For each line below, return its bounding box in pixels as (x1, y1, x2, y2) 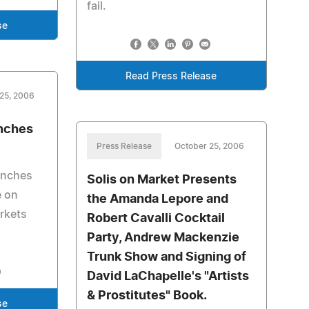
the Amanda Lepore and (86, 193, 228, 206)
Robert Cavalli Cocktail (86, 212, 225, 225)
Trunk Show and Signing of (86, 251, 246, 263)
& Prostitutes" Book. (86, 290, 207, 302)
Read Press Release (126, 72, 217, 81)
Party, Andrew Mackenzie (86, 232, 239, 244)
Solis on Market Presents (86, 174, 237, 186)
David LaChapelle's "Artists (86, 270, 249, 283)
